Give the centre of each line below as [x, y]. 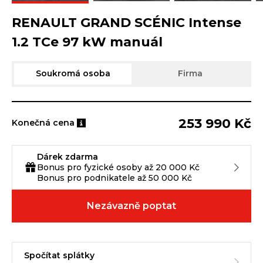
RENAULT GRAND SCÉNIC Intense [127, 22]
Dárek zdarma [68, 156]
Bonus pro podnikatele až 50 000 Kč [114, 178]
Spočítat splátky [59, 255]
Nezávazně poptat [131, 206]
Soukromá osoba [73, 74]
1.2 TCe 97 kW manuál [87, 42]
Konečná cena [43, 123]
